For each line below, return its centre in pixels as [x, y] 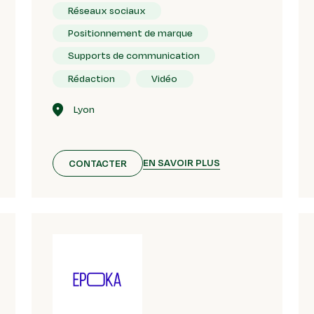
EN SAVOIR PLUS [182, 163]
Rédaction [92, 78]
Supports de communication [134, 56]
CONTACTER [98, 163]
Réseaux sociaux [107, 10]
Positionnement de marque [131, 33]
